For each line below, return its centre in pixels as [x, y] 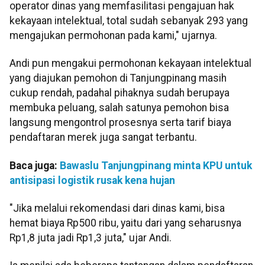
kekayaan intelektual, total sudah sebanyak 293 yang [129, 20]
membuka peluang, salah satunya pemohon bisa [119, 108]
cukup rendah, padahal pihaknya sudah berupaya [119, 93]
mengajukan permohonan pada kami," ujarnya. [113, 35]
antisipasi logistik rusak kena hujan [92, 180]
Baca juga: [35, 165]
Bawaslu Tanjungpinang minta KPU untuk [156, 165]
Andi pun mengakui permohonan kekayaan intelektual [130, 64]
